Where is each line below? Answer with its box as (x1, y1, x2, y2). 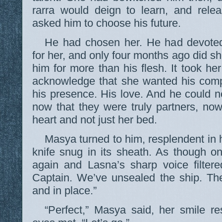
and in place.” (32, 184, 97, 197)
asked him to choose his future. (32, 17, 181, 30)
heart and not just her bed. (32, 113, 157, 126)
